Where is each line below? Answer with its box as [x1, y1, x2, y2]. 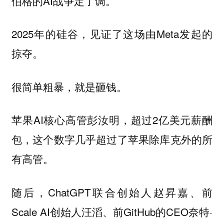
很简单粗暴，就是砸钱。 [11, 78, 127, 94]
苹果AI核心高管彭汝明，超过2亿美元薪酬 [11, 112, 213, 127]
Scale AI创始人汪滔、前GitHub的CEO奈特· [11, 203, 213, 219]
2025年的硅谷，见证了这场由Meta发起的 [11, 26, 213, 41]
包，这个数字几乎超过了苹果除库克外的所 [11, 131, 213, 147]
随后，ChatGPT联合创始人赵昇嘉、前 [11, 184, 213, 199]
